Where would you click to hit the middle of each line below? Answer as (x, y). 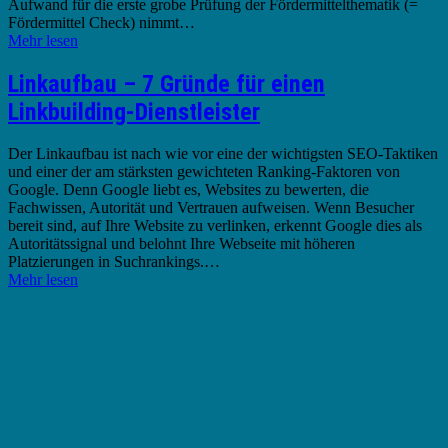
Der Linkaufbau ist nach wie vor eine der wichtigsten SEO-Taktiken (223, 154)
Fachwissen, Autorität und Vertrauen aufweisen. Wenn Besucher (211, 208)
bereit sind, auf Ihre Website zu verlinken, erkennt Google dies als (215, 226)
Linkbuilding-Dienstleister (134, 111)
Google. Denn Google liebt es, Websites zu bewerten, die (188, 190)
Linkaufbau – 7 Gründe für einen (166, 83)
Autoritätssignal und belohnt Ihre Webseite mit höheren (181, 244)
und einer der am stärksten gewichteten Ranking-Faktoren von (204, 172)
